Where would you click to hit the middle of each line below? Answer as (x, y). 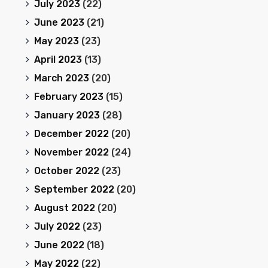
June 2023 (59, 22)
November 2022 (71, 152)
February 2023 (68, 97)
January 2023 (67, 115)
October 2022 (66, 171)
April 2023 (58, 60)
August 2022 (64, 208)
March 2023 (61, 78)
